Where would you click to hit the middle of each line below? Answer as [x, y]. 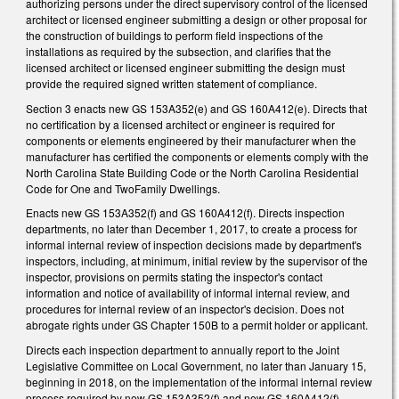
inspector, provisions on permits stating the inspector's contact [174, 277]
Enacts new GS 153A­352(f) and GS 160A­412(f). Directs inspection [185, 213]
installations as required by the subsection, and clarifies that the [179, 52]
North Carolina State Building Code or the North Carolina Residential [192, 172]
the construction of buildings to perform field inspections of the [175, 36]
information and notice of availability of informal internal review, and [188, 293]
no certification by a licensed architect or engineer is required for [180, 124]
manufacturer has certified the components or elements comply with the [197, 156]
